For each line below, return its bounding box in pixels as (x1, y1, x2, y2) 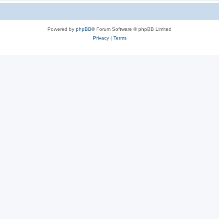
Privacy (92, 35, 109, 41)
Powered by (47, 26, 76, 32)
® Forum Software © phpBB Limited (91, 26, 172, 32)
